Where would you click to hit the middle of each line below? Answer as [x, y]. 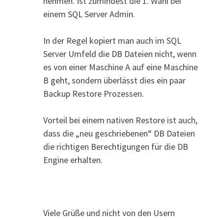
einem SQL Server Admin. [89, 14]
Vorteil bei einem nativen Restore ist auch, [120, 120]
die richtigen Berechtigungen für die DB [115, 146]
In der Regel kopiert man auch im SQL [112, 40]
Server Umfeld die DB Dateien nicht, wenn [120, 54]
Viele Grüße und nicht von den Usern [109, 213]
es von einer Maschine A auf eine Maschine [120, 67]
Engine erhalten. [73, 160]
